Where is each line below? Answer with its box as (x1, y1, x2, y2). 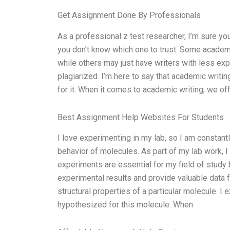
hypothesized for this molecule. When (57, 200, 193, 210)
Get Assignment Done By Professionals (57, 10, 201, 20)
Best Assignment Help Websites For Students (57, 112, 224, 122)
